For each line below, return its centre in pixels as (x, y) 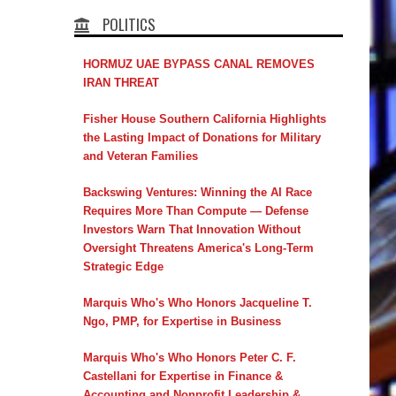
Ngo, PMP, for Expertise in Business (182, 321)
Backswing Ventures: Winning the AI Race (197, 192)
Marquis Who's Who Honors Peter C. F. (189, 357)
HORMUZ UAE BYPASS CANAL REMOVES (198, 64)
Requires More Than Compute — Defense (195, 210)
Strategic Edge (123, 266)
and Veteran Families (140, 156)
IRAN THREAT (121, 82)
